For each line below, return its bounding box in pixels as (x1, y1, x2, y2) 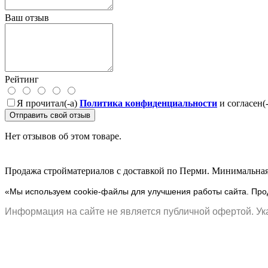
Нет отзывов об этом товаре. (5, 130, 121, 141)
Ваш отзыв (5, 12, 49, 23)
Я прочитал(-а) (17, 98, 80, 108)
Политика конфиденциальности (80, 98, 217, 108)
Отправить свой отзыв (10, 110, 90, 120)
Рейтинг (5, 74, 39, 84)
